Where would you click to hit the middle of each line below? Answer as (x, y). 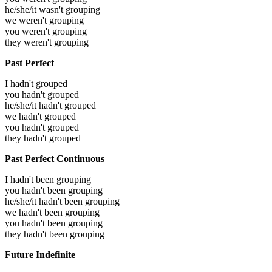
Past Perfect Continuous (55, 158)
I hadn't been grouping (48, 179)
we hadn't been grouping (52, 212)
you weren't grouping (46, 31)
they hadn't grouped (43, 138)
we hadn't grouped (40, 116)
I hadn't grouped (36, 83)
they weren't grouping (47, 42)
